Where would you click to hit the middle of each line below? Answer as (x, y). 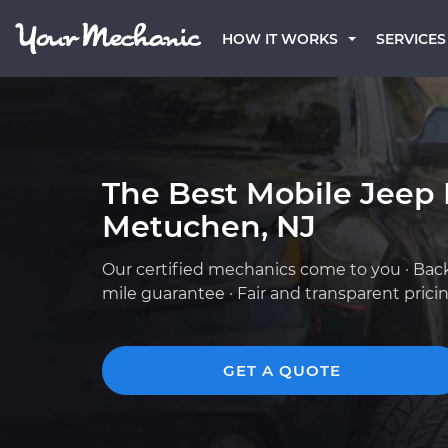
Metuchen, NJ (209, 226)
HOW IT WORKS (280, 39)
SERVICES (411, 39)
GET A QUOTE (282, 370)
